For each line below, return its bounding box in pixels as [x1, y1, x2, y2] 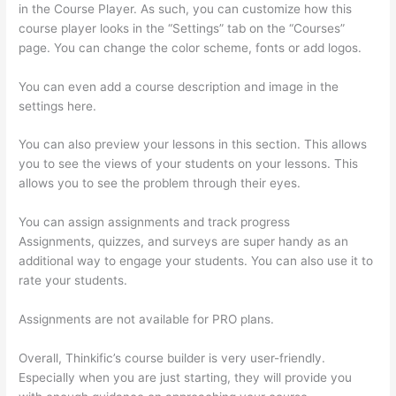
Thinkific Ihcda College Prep [131, 273, 291, 288]
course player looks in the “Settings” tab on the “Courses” [19, 20, 346, 35]
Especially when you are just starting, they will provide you [19, 370, 353, 385]
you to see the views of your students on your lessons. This [19, 156, 359, 171]
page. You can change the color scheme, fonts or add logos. [19, 40, 362, 55]
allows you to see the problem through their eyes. [19, 176, 301, 191]
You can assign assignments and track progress [19, 215, 291, 230]
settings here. [19, 98, 97, 113]
